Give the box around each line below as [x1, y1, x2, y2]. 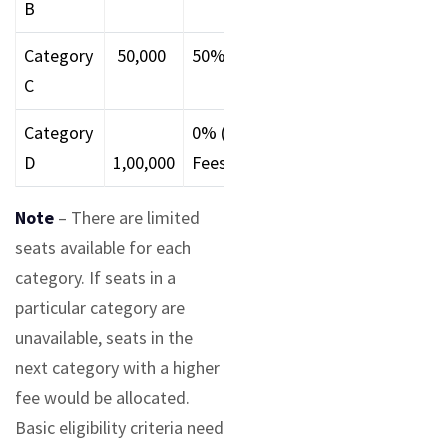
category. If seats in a [15, 266, 176, 290]
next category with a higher [15, 356, 220, 380]
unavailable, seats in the [15, 326, 193, 350]
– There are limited [54, 206, 200, 230]
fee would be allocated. [15, 386, 190, 410]
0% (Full [192, 121, 252, 145]
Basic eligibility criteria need [15, 416, 224, 440]
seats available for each [15, 236, 191, 260]
